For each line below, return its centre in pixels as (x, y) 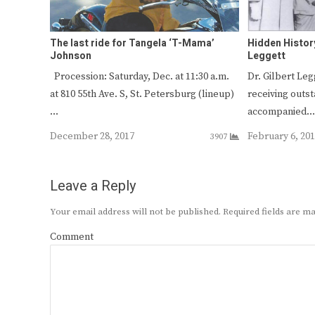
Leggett (267, 56)
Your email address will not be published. (135, 211)
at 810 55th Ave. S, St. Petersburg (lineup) (142, 94)
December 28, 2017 (92, 136)
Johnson (71, 56)
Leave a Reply (93, 186)
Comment (72, 237)
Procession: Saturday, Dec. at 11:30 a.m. (140, 76)
